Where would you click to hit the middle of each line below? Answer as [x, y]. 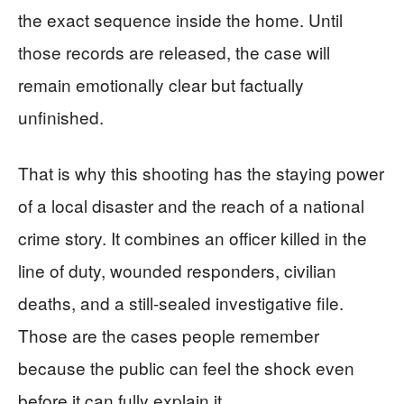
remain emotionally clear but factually [161, 84]
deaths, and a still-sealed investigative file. [181, 303]
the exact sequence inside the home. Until [180, 19]
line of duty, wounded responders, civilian [177, 270]
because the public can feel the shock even [186, 367]
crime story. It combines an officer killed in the [193, 238]
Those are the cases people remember [169, 335]
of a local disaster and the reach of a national [191, 205]
